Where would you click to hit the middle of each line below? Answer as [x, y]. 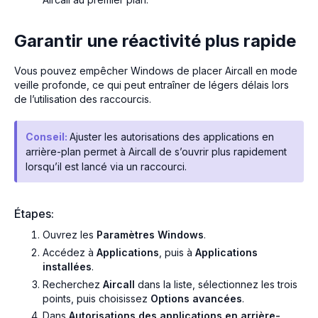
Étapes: [34, 213]
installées [67, 266]
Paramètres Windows [150, 234]
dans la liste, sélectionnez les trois [216, 284]
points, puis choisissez [97, 298]
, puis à [177, 252]
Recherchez [73, 284]
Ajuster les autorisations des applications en [172, 136]
